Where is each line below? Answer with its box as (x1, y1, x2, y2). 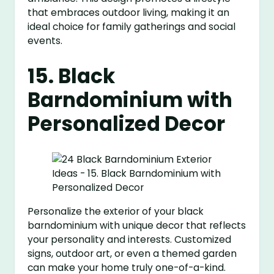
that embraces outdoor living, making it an (28, 6, 230, 19)
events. (28, 34, 63, 47)
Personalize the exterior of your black (28, 204, 204, 218)
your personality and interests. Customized (28, 232, 232, 246)
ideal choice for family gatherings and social (28, 20, 236, 33)
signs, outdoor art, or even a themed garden (28, 246, 237, 260)
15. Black (28, 62, 116, 90)
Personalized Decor (28, 109, 226, 138)
